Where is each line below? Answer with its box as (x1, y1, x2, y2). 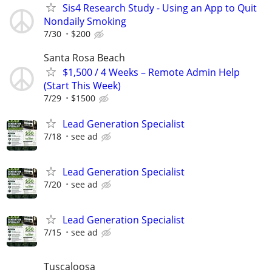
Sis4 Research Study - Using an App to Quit (63, 1, 257, 15)
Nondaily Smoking (44, 15, 126, 29)
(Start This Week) (44, 79, 121, 93)
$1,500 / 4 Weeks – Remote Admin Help (63, 66, 240, 80)
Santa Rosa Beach (44, 51, 125, 65)
